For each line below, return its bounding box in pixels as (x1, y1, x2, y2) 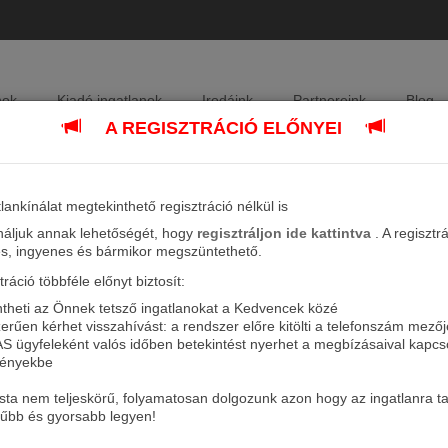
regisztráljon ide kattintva (197, 225, 375, 241)
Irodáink (202, 92, 253, 108)
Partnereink (293, 92, 366, 108)
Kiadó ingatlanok (57, 92, 162, 108)
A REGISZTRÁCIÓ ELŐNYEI (81, 118, 367, 138)
